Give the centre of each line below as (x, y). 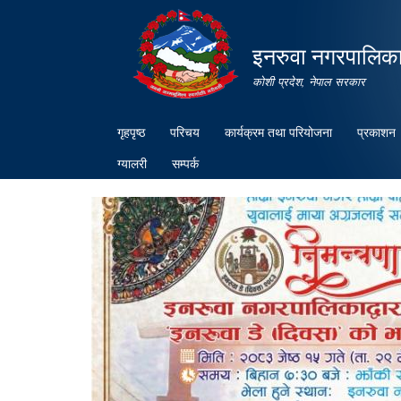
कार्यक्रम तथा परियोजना (278, 132)
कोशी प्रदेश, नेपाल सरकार (309, 81)
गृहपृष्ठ (131, 132)
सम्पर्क (185, 163)
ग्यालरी (132, 163)
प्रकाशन (376, 132)
